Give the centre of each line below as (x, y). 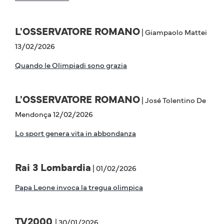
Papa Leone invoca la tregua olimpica (79, 187)
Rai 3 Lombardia (53, 167)
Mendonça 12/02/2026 (54, 114)
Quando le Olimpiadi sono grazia (71, 65)
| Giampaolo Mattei (173, 32)
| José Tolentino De (173, 100)
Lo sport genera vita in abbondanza (75, 133)
